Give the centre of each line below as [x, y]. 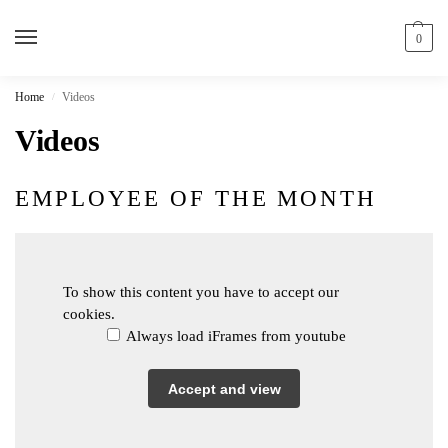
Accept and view [224, 388]
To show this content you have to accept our [201, 292]
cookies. [89, 314]
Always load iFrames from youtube [234, 336]
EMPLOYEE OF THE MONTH [196, 198]
